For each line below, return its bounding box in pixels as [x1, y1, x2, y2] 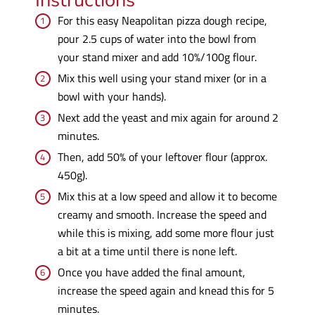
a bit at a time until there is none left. [57, 242, 237, 260]
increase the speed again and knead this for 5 [57, 281, 274, 300]
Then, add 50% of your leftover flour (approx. [57, 148, 267, 166]
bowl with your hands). [57, 87, 166, 105]
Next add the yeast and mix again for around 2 [57, 108, 278, 127]
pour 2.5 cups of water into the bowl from [57, 30, 256, 48]
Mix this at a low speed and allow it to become [57, 187, 277, 205]
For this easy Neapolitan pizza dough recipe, [57, 11, 267, 30]
